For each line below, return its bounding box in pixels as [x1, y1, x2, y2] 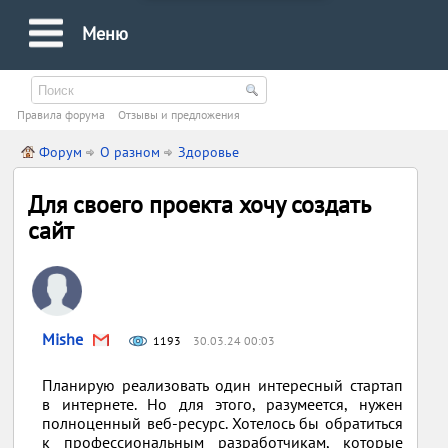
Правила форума [17, 107, 106, 122]
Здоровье [178, 143, 240, 161]
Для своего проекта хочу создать [28, 189, 371, 220]
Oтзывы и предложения [118, 107, 241, 122]
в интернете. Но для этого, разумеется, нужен [42, 394, 403, 414]
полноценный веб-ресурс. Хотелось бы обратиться [42, 413, 403, 433]
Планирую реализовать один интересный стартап [42, 375, 403, 395]
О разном [100, 143, 161, 161]
